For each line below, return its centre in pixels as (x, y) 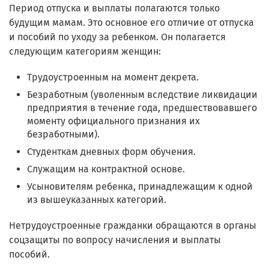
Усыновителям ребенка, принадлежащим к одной (140, 186)
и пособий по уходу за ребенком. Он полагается (117, 37)
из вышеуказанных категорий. (97, 199)
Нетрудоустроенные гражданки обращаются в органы (133, 225)
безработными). (63, 134)
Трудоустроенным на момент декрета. (113, 77)
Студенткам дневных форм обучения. (111, 151)
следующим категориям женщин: (85, 51)
